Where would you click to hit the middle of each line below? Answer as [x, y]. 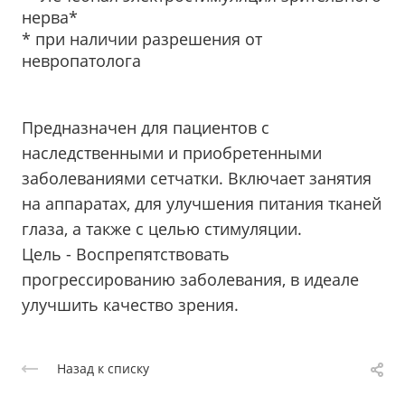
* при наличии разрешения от [142, 39]
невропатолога [81, 61]
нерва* [50, 18]
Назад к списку [103, 368]
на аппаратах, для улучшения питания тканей [202, 204]
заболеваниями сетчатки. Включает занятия [197, 179]
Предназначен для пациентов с [146, 128]
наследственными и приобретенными [172, 153]
